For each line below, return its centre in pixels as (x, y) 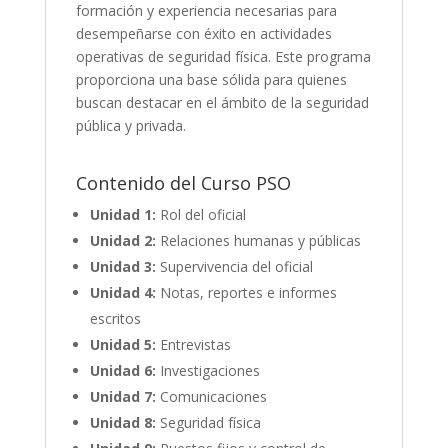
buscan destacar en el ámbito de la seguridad (222, 102)
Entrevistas (193, 344)
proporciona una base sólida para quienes (211, 79)
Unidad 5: (122, 344)
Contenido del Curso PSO (183, 182)
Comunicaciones (211, 396)
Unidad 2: (122, 240)
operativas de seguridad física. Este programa (223, 56)
